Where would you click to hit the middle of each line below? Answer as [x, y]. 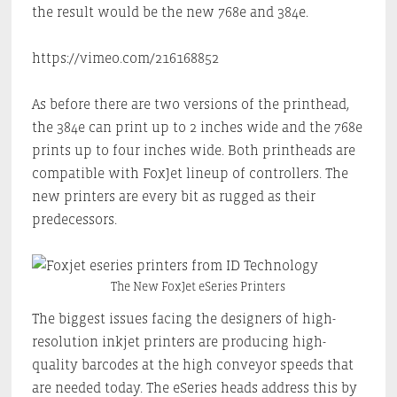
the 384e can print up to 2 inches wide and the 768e [197, 127]
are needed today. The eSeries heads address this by [194, 387]
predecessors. [74, 219]
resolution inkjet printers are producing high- [179, 341]
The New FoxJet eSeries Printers [198, 286]
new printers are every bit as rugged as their [173, 196]
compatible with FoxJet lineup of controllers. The [190, 173]
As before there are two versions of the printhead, [190, 104]
